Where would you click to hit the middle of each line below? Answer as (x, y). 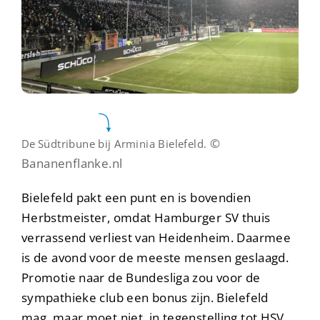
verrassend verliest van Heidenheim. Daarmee (156, 238)
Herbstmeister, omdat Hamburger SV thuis (146, 218)
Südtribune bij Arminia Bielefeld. (124, 144)
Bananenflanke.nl (72, 164)
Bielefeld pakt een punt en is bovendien (136, 198)
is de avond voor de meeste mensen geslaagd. (155, 258)
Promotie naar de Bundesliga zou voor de (141, 278)
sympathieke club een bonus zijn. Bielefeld (145, 298)
